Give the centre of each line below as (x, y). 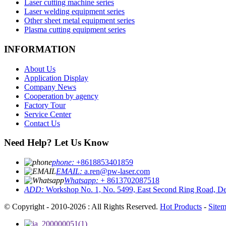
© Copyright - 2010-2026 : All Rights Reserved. (82, 207)
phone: (64, 162)
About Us (40, 69)
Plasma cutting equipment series (75, 30)
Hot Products (181, 207)
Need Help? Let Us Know (56, 143)
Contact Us (42, 123)
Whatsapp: (82, 181)
